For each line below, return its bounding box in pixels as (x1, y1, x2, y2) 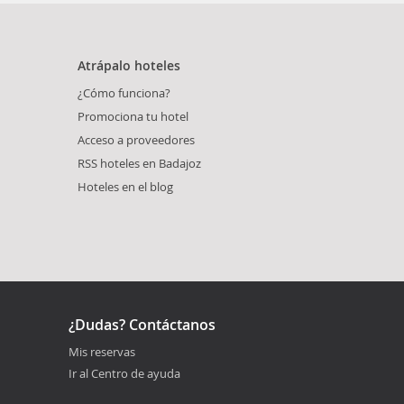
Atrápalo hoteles (78, 56, 180, 74)
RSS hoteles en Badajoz (78, 154, 201, 171)
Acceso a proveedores (78, 131, 195, 148)
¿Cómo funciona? (78, 84, 170, 101)
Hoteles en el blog (78, 178, 173, 195)
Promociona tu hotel (78, 107, 188, 124)
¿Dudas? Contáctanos (69, 314, 216, 335)
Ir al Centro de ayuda (69, 364, 180, 381)
